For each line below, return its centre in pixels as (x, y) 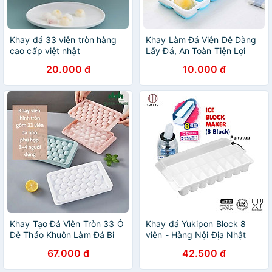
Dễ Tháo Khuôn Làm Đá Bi (62, 235)
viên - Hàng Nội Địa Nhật (196, 235)
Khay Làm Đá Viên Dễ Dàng (201, 40)
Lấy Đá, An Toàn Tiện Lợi (196, 51)
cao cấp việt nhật (45, 51)
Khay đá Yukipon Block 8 (196, 224)
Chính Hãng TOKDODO (192, 62)
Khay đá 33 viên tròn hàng (63, 40)
